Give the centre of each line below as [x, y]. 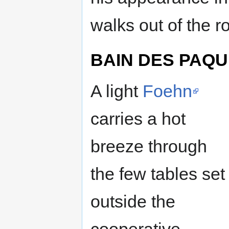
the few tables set [158, 174]
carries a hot [138, 118]
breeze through [149, 146]
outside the [133, 201]
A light [117, 91]
